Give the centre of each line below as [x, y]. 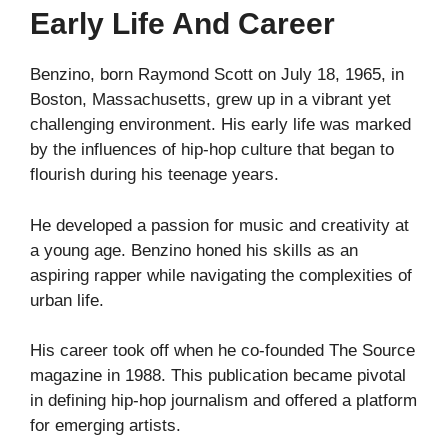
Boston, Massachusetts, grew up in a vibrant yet [210, 100]
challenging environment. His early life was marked [220, 125]
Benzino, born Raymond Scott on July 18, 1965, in [217, 75]
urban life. [67, 300]
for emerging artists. [105, 426]
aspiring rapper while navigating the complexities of [221, 275]
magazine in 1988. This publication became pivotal [218, 376]
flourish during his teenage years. [154, 175]
